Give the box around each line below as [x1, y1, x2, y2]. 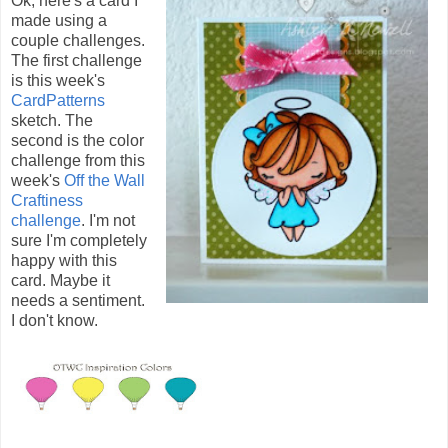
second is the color [11, 131, 144, 149]
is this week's [11, 71, 105, 89]
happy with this [11, 251, 117, 269]
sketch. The [11, 111, 93, 129]
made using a [11, 11, 107, 29]
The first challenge [11, 51, 142, 69]
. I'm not [81, 211, 135, 229]
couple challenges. [11, 31, 145, 49]
